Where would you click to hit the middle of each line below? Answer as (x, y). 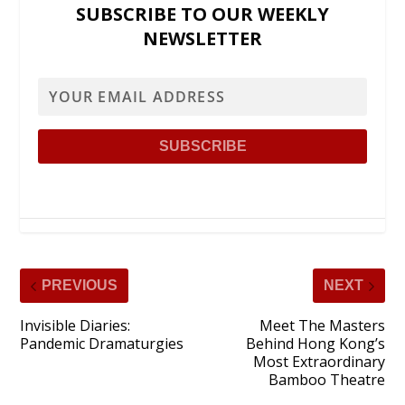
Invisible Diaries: (75, 326)
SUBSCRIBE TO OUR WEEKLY (202, 14)
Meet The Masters (322, 326)
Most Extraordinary (319, 362)
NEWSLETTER (202, 39)
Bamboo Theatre (326, 380)
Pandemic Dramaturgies (102, 344)
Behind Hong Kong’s (315, 344)
